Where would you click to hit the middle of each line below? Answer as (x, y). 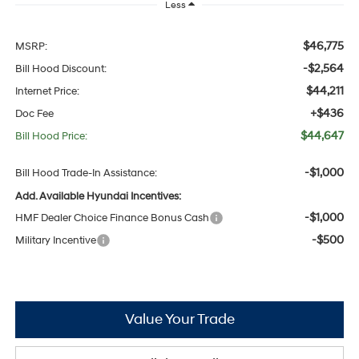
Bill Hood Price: (51, 137)
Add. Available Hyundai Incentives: (98, 197)
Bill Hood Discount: (61, 69)
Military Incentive (55, 241)
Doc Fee (34, 114)
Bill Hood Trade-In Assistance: (86, 173)
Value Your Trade (179, 320)
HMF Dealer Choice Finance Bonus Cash (112, 218)
